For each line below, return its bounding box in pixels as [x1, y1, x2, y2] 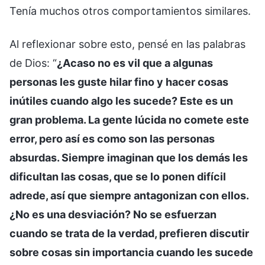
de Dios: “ [9, 56, 57, 69]
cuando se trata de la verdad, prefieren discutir [9, 227, 249, 240]
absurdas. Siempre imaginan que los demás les [9, 151, 248, 164]
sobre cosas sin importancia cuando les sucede [9, 245, 253, 258]
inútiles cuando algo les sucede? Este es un [9, 94, 233, 107]
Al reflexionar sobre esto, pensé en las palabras [9, 37, 245, 50]
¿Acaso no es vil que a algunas [57, 56, 213, 69]
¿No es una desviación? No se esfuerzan [9, 208, 216, 221]
